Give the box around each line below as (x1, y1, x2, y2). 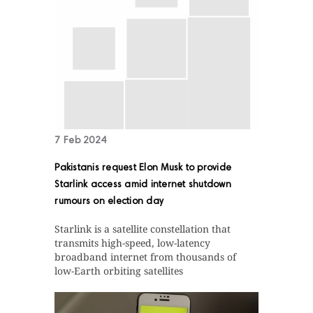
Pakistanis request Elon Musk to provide (54, 163, 232, 174)
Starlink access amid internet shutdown (54, 180, 231, 191)
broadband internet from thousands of (54, 250, 237, 264)
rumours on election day (54, 197, 164, 208)
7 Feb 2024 (54, 136, 107, 147)
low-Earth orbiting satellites (54, 264, 184, 278)
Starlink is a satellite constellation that (54, 222, 231, 236)
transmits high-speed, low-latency (54, 236, 211, 250)
